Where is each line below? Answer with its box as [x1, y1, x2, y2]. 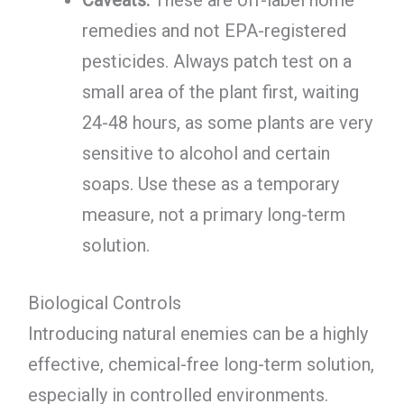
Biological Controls [27, 291, 181, 314]
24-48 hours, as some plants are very [81, 111, 372, 133]
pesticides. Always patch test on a [81, 50, 352, 72]
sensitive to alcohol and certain [81, 142, 330, 164]
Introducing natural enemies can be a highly [27, 322, 368, 344]
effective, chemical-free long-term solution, [27, 353, 374, 375]
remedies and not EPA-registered [81, 19, 346, 41]
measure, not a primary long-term [81, 203, 345, 225]
